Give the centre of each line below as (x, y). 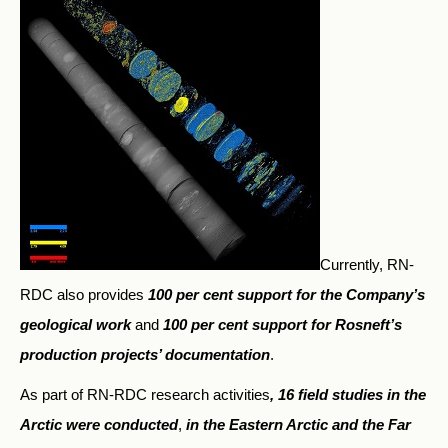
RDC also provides (84, 294)
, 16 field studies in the (348, 394)
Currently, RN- (367, 264)
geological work (75, 324)
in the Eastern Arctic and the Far (298, 424)
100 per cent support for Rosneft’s (282, 324)
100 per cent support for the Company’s (286, 294)
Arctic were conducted (99, 424)
